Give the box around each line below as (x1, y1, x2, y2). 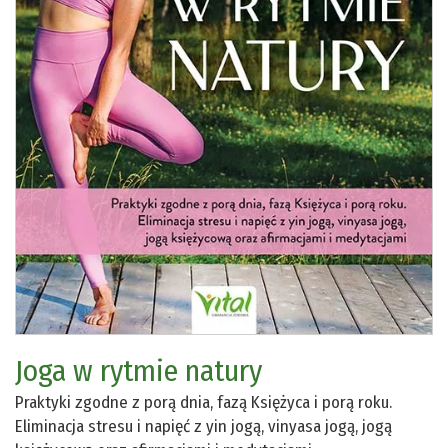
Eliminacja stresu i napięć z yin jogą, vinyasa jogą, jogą (15, 415, 392, 437)
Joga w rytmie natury (15, 352, 262, 389)
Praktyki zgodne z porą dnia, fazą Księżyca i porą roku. (15, 391, 392, 413)
